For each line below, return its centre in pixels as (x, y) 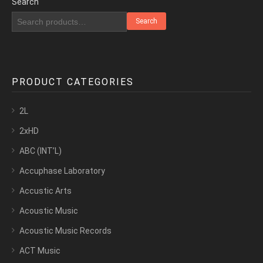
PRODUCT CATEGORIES (73, 82)
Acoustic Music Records (65, 231)
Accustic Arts (45, 191)
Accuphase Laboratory (62, 171)
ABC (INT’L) (41, 151)
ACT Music (40, 251)
